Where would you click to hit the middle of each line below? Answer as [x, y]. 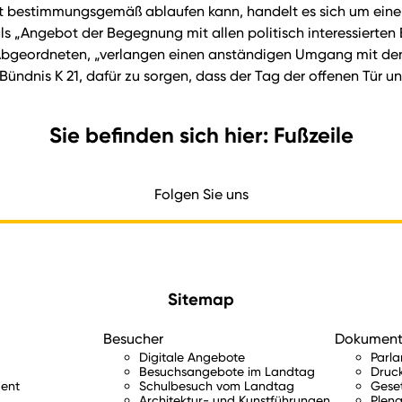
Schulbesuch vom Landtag [217, 386]
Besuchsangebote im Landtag [227, 371]
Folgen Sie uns [201, 194]
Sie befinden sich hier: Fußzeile [201, 135]
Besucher [134, 339]
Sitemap [201, 299]
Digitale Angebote [192, 357]
